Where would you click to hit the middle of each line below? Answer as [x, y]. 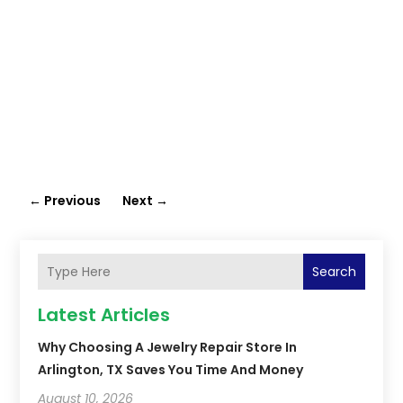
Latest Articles [104, 315]
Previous [73, 201]
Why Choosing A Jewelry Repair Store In [168, 348]
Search [334, 272]
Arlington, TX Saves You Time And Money [171, 370]
